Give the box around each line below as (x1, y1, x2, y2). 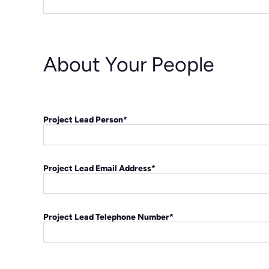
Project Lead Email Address (43, 163, 151, 173)
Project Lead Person (43, 114, 123, 124)
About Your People (43, 52, 214, 76)
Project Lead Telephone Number (43, 211, 169, 222)
